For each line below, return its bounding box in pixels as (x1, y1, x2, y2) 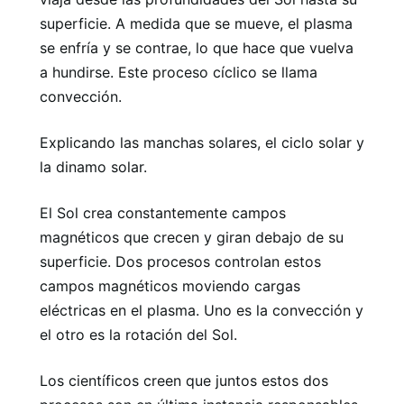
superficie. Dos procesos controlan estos (40, 252, 321, 271)
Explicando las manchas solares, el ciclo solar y (40, 133, 364, 151)
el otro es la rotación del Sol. (40, 326, 237, 344)
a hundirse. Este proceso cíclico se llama (40, 63, 317, 81)
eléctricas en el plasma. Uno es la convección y (40, 301, 363, 319)
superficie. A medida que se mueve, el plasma (40, 14, 353, 32)
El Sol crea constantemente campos (40, 204, 286, 222)
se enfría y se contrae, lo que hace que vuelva (40, 39, 353, 57)
